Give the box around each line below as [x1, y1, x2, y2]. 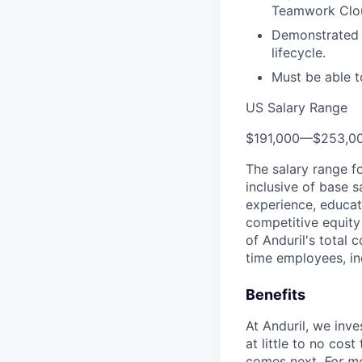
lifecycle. [271, 44, 326, 61]
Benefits [246, 286, 305, 303]
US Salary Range [246, 99, 347, 116]
